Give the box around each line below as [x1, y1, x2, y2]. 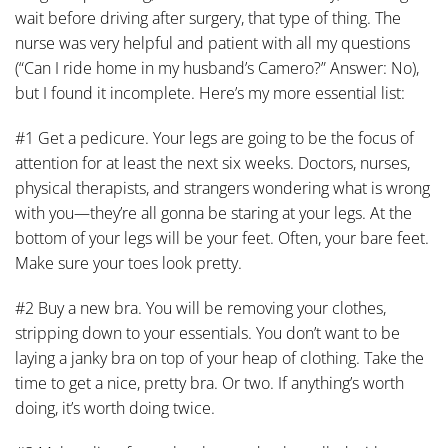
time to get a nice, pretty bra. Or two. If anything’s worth [15, 372, 404, 394]
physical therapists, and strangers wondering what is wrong [15, 177, 430, 199]
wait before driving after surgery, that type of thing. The [15, 7, 401, 29]
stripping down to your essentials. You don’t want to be [15, 322, 400, 344]
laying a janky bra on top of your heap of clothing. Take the [15, 347, 424, 369]
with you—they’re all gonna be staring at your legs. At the [15, 202, 412, 224]
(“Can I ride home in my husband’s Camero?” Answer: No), [15, 57, 419, 79]
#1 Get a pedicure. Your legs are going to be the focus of [15, 127, 414, 149]
